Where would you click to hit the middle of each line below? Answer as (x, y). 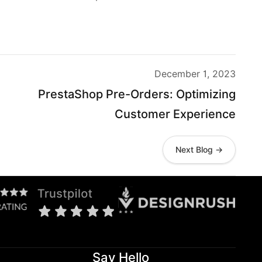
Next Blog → (199, 149)
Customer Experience (175, 114)
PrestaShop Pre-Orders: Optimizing (137, 94)
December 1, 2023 (195, 74)
